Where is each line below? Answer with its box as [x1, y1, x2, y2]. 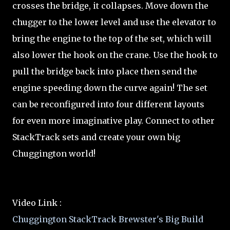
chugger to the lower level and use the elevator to [12, 17, 216, 27]
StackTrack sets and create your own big [12, 132, 180, 142]
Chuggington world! [12, 148, 95, 159]
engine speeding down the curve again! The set [12, 83, 207, 93]
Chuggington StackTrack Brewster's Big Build [12, 214, 203, 224]
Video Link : [12, 198, 62, 208]
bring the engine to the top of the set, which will [12, 33, 212, 44]
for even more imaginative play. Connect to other [12, 116, 215, 126]
